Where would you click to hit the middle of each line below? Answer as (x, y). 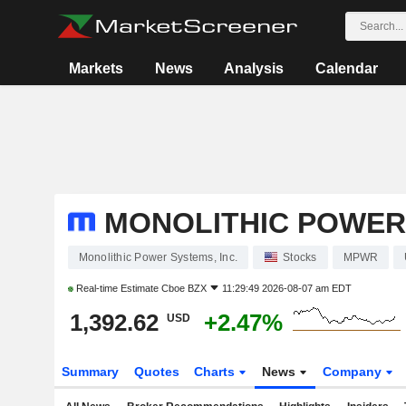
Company (354, 372)
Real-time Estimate (117, 288)
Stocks (300, 257)
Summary (90, 372)
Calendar (346, 68)
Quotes (156, 372)
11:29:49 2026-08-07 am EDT (286, 288)
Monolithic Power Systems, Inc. (158, 257)
